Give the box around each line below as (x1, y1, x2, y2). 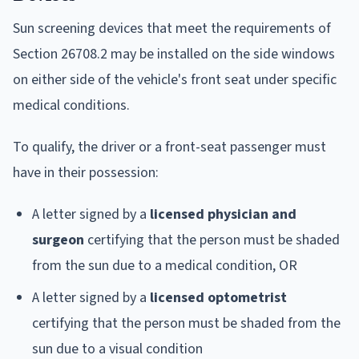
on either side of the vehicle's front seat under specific (13, 69, 337, 90)
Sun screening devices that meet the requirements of (13, 18, 331, 38)
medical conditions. (13, 95, 130, 115)
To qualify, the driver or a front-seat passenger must (13, 136, 326, 157)
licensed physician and (150, 204, 296, 224)
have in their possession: (13, 162, 159, 183)
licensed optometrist (150, 287, 287, 308)
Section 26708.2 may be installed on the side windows (13, 43, 335, 64)
